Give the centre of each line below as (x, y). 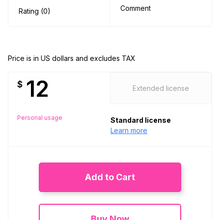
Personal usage (40, 117)
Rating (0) (35, 11)
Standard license (141, 120)
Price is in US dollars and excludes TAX (72, 58)
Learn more (129, 131)
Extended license (161, 88)
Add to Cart (110, 177)
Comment (136, 8)
